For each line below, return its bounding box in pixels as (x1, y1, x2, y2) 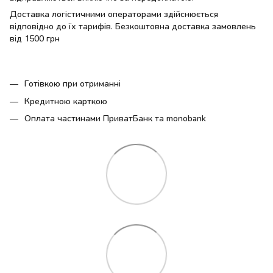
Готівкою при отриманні (24, 78, 121, 89)
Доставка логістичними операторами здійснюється (10, 9, 218, 19)
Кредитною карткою (24, 95, 107, 106)
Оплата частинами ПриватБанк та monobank (24, 113, 206, 124)
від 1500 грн (10, 33, 60, 44)
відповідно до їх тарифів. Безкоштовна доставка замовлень (10, 21, 256, 32)
